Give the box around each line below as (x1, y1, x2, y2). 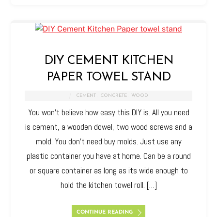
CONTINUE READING (77, 210, 133, 216)
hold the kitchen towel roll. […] (60, 180, 157, 191)
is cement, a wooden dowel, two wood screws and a (25, 122, 192, 133)
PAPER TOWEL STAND (46, 71, 170, 84)
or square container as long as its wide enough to (29, 165, 188, 176)
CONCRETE (100, 93, 127, 99)
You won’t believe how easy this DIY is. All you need (28, 107, 189, 118)
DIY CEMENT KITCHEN (44, 55, 173, 67)
